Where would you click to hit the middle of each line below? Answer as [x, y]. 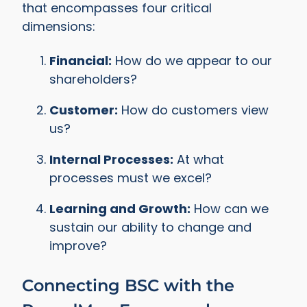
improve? [78, 245]
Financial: [81, 60]
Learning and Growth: [120, 208]
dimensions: [59, 27]
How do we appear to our [192, 60]
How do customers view [194, 110]
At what [199, 159]
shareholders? [94, 79]
